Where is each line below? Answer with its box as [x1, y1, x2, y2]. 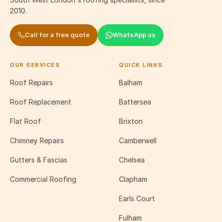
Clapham [119, 174, 147, 183]
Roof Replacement [10, 97, 71, 106]
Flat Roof [10, 116, 41, 125]
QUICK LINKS [119, 61, 163, 68]
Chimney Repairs [10, 136, 64, 145]
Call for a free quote [25, 31, 90, 39]
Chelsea [119, 155, 145, 164]
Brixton [119, 116, 143, 125]
